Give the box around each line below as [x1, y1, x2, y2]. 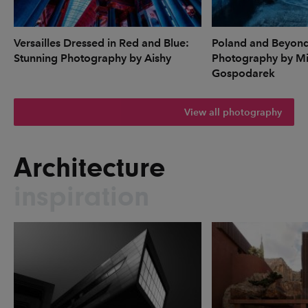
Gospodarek [211, 67, 275, 80]
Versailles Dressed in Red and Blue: [14, 36, 189, 50]
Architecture [14, 151, 165, 184]
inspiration [14, 180, 149, 213]
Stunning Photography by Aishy [14, 52, 171, 65]
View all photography [184, 106, 282, 118]
